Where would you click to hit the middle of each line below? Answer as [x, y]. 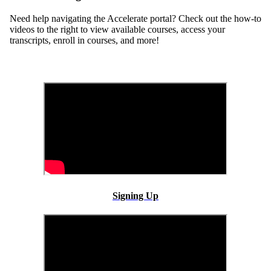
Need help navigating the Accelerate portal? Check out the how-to [135, 18]
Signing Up [135, 196]
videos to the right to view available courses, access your [117, 29]
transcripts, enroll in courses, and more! [84, 40]
